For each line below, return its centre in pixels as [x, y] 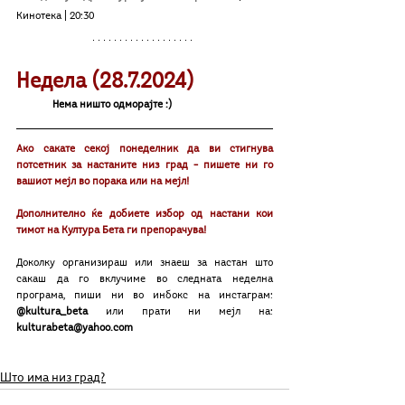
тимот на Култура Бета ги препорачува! [111, 230]
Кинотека [39, 16]
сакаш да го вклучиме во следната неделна [145, 279]
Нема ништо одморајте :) [112, 104]
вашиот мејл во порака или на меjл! [103, 181]
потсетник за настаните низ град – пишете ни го [145, 165]
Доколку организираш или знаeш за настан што [145, 263]
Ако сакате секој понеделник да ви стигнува [145, 149]
